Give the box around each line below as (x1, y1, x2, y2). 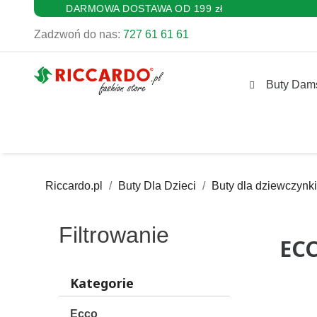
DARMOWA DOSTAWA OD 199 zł (66, 3, 223, 14)
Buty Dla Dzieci (118, 179, 196, 192)
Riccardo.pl (45, 179, 103, 192)
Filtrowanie (59, 221, 169, 248)
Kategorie (70, 274, 134, 292)
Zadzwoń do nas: (34, 28, 123, 40)
